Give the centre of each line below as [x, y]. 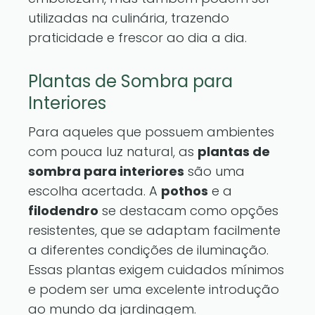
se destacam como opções [188, 211]
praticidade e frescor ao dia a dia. [137, 38]
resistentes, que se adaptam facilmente [154, 230]
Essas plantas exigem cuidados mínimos [156, 270]
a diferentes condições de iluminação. [148, 250]
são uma [214, 171]
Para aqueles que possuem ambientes [151, 132]
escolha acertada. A [95, 191]
